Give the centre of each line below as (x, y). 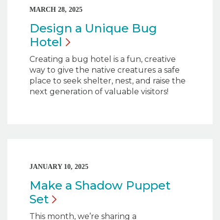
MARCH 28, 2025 (56, 10)
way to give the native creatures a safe (105, 70)
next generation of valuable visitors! (99, 92)
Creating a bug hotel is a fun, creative (103, 59)
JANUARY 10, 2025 (59, 167)
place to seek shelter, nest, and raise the (108, 81)
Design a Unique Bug (93, 28)
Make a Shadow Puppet (100, 186)
